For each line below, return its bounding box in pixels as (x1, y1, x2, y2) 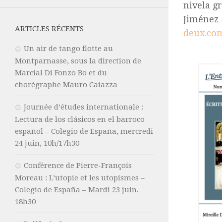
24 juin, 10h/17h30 (15, 138, 79, 148)
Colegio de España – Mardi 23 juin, (15, 185, 139, 194)
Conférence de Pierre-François (24, 161, 132, 170)
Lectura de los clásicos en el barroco (15, 114, 145, 124)
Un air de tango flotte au (24, 44, 113, 53)
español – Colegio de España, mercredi (15, 126, 153, 136)
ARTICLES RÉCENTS (15, 24, 84, 33)
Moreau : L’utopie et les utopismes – (15, 173, 145, 182)
